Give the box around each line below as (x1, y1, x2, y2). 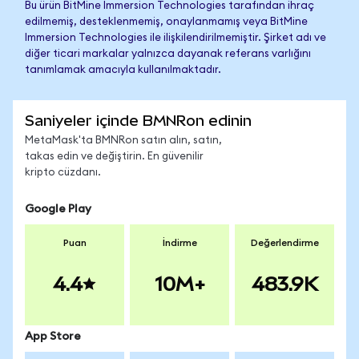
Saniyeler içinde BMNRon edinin (25, 112, 252, 129)
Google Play (25, 204, 91, 215)
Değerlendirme (250, 238, 319, 248)
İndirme (162, 238, 197, 248)
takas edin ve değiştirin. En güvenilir (25, 151, 204, 162)
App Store (25, 331, 81, 342)
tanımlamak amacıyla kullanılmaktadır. (25, 65, 221, 75)
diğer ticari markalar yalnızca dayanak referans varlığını (25, 49, 311, 59)
